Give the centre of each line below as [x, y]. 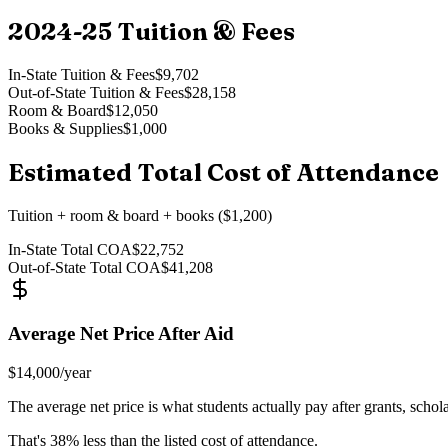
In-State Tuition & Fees [81, 74]
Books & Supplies [65, 128]
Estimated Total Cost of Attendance [223, 172]
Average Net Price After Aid [121, 334]
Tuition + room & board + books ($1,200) [140, 215]
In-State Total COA [70, 249]
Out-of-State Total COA [84, 267]
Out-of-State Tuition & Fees [96, 92]
